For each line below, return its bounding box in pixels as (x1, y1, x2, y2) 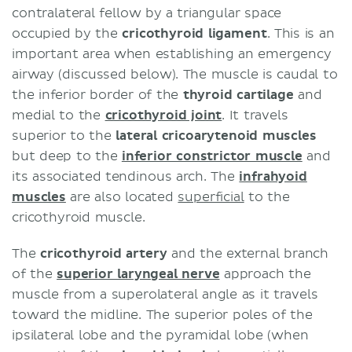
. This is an (266, 25, 335, 42)
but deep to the (12, 148, 122, 164)
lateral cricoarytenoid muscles (115, 127, 317, 144)
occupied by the (12, 25, 123, 42)
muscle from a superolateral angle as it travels (12, 286, 318, 302)
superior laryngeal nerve (57, 266, 220, 282)
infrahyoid (239, 168, 307, 185)
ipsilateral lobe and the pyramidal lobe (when (12, 327, 309, 343)
